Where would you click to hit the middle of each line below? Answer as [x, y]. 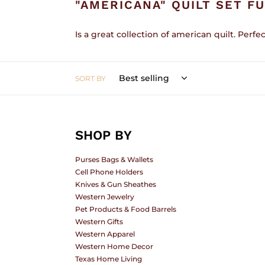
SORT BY [91, 78]
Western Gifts [99, 222]
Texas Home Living [109, 259]
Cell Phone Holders [109, 172]
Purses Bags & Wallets [114, 159]
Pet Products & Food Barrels [126, 209]
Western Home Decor [114, 246]
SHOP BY [104, 135]
